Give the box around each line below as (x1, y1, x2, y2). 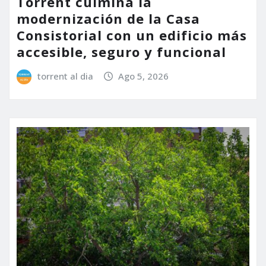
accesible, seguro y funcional (17, 43, 226, 61)
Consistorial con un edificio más (17, 26, 247, 45)
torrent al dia (37, 70, 93, 83)
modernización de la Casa (17, 9, 200, 28)
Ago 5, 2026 (118, 70, 169, 83)
